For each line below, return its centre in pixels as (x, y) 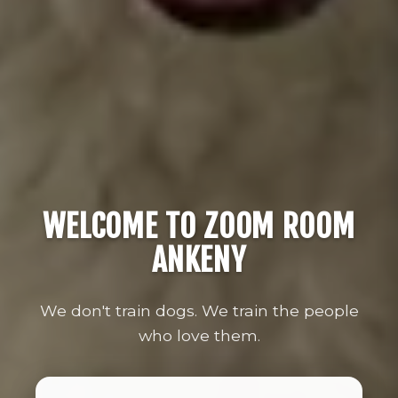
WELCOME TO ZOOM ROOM (199, 226)
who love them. (199, 335)
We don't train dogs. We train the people (199, 310)
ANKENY (199, 260)
